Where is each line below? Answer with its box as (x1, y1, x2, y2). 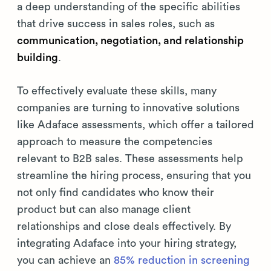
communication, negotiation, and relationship (17, 35, 244, 47)
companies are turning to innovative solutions (17, 102, 240, 114)
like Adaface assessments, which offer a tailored (17, 119, 254, 131)
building (17, 52, 58, 64)
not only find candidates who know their (17, 187, 214, 198)
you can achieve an (17, 255, 114, 266)
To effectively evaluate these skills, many (17, 85, 217, 97)
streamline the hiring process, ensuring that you (17, 170, 251, 181)
